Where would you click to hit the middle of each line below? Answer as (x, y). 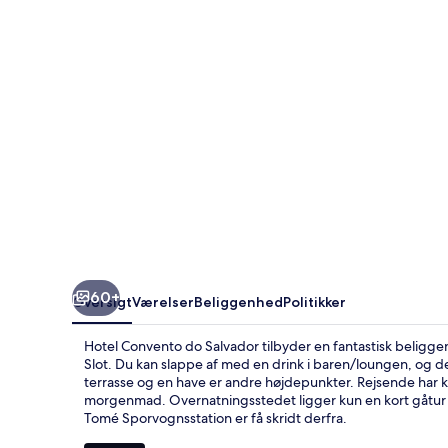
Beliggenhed (238, 301)
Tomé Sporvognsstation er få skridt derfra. (215, 417)
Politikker (314, 301)
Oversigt (102, 301)
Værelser (163, 301)
